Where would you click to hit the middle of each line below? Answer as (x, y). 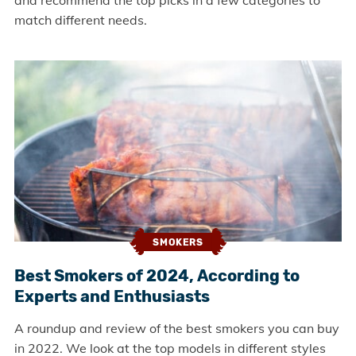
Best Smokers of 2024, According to (157, 276)
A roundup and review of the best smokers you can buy (176, 329)
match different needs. (80, 20)
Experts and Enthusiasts (112, 297)
